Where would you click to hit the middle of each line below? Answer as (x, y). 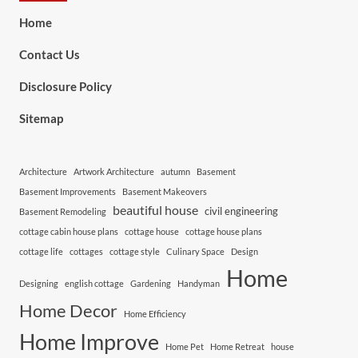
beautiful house (155, 210)
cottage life (41, 251)
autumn (175, 171)
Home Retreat (237, 346)
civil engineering (241, 211)
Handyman (198, 283)
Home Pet (184, 346)
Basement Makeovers (164, 191)
